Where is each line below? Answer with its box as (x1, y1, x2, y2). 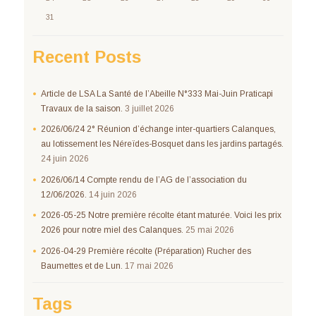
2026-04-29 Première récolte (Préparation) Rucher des (40, 245, 251, 256)
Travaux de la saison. (40, 104, 123, 114)
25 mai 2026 (185, 225, 234, 236)
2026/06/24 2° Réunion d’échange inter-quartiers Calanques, (40, 124, 276, 135)
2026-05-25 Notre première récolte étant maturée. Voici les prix (40, 210, 281, 221)
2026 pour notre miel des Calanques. (40, 225, 183, 236)
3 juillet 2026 (124, 104, 174, 114)
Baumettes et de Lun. (40, 260, 123, 271)
